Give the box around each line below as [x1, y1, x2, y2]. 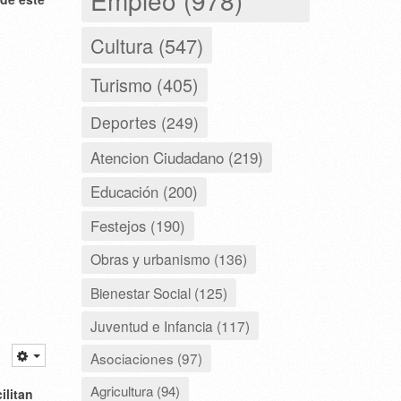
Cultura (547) [90, 30, 203, 59]
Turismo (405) [90, 71, 199, 98]
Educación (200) [90, 180, 198, 202]
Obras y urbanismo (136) [90, 248, 247, 269]
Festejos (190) [90, 214, 185, 236]
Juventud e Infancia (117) [90, 315, 250, 336]
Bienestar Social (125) [90, 282, 227, 303]
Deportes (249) [90, 110, 199, 133]
